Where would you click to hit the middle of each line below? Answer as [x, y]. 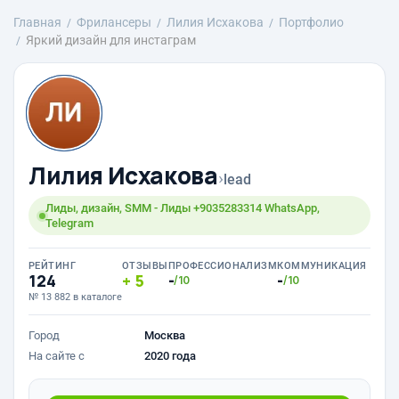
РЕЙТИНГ [53, 266]
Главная [37, 22]
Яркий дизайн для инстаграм [111, 40]
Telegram [69, 223]
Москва [165, 335]
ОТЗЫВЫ [145, 266]
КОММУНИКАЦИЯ [322, 266]
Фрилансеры [114, 22]
